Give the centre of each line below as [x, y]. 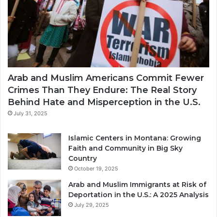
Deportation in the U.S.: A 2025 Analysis [139, 195]
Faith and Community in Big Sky [125, 148]
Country [83, 159]
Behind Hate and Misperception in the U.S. [104, 102]
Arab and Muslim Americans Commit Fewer [106, 78]
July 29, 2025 [92, 205]
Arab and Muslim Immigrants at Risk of [137, 185]
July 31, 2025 [31, 114]
